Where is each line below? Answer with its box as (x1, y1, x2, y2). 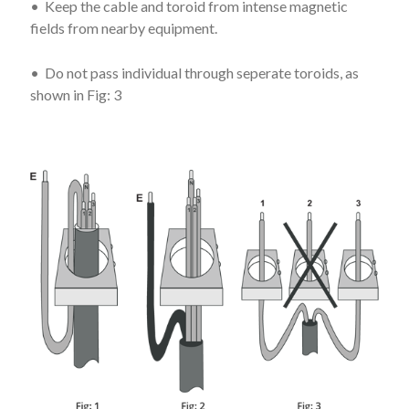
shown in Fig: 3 (29, 85, 121, 103)
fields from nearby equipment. (29, 18, 217, 37)
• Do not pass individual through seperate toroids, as (29, 63, 359, 81)
